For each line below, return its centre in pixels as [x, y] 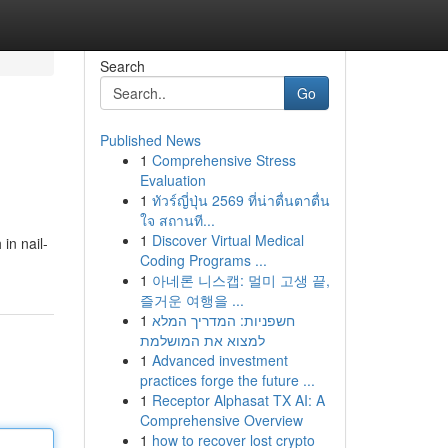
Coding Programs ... [203, 260]
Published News [150, 140]
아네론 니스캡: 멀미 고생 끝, [240, 280]
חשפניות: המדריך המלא [223, 320]
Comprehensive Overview [221, 420]
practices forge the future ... [227, 380]
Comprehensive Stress [223, 160]
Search [122, 66]
